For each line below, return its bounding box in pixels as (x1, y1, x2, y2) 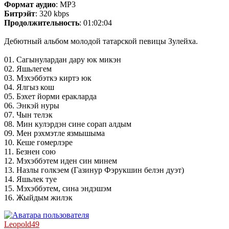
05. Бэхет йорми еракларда (4, 92, 97, 101)
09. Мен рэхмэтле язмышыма (4, 129, 105, 138)
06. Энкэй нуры (4, 101, 59, 110)
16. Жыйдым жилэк (4, 193, 73, 202)
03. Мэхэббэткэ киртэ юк (4, 74, 91, 83)
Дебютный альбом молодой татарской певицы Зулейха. (4, 37, 198, 46)
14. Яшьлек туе (4, 175, 57, 184)
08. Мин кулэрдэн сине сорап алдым (4, 120, 131, 129)
